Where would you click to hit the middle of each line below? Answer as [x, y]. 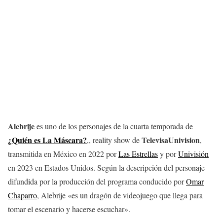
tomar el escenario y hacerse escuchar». [69, 209]
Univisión [193, 154]
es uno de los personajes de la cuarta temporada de [114, 126]
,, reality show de [114, 140]
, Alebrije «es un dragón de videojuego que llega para [120, 195]
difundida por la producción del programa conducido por [97, 181]
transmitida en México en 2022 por [63, 154]
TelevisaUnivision [171, 140]
